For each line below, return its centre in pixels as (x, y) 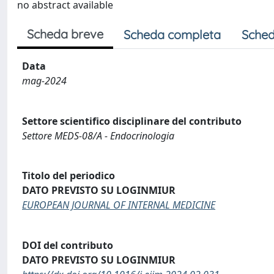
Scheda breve (65, 34)
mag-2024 (44, 81)
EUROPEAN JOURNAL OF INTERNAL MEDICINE (119, 205)
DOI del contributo (68, 245)
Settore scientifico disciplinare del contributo (132, 121)
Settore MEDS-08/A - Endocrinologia (98, 135)
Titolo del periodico (68, 176)
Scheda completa (172, 35)
